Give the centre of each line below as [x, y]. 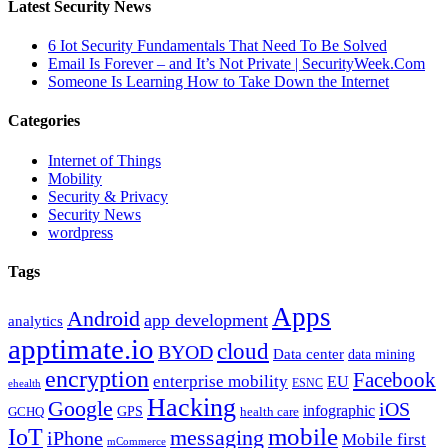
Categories [44, 121]
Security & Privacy [108, 196]
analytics [35, 321]
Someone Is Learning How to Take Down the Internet [218, 82]
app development [206, 320]
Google [80, 409]
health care [269, 412]
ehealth [24, 384]
